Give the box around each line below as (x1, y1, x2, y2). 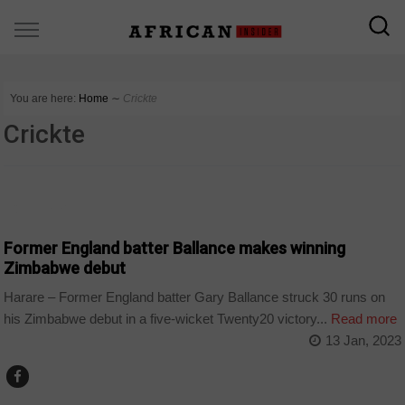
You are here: (10, 92, 77, 105)
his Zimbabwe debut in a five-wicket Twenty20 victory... (4, 311, 328, 327)
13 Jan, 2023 (325, 333, 401, 349)
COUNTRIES (13, 200, 74, 217)
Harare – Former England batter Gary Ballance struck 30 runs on (4, 289, 386, 306)
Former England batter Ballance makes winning (4, 238, 346, 258)
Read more (327, 311, 398, 327)
